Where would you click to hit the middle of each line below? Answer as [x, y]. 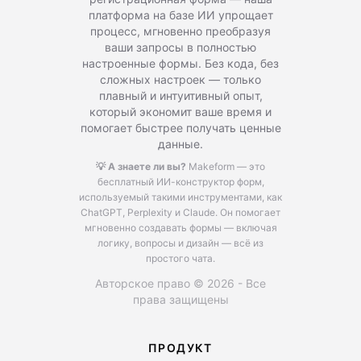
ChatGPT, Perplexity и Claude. [149, 212]
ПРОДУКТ [180, 348]
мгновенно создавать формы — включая [180, 228]
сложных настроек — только [180, 79]
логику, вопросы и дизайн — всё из [180, 243]
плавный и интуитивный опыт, [180, 95]
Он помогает [250, 212]
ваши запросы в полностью [180, 47]
